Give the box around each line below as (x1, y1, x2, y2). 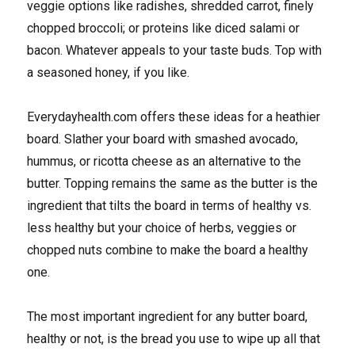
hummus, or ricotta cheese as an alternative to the (27, 153, 302, 169)
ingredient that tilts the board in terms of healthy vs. (27, 197, 312, 213)
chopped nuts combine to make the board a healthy (27, 242, 309, 258)
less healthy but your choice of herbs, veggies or (27, 219, 297, 235)
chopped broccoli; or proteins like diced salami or (27, 20, 300, 36)
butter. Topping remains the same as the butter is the (27, 175, 319, 191)
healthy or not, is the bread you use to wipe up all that (27, 330, 321, 346)
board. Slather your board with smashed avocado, (27, 131, 299, 147)
